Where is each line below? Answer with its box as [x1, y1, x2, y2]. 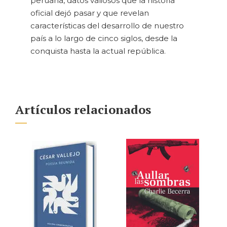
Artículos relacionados [15, 101, 151, 118]
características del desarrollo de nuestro [30, 20, 184, 30]
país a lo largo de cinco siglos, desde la [30, 33, 177, 43]
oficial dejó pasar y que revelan [30, 8, 149, 18]
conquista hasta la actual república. [30, 46, 166, 56]
